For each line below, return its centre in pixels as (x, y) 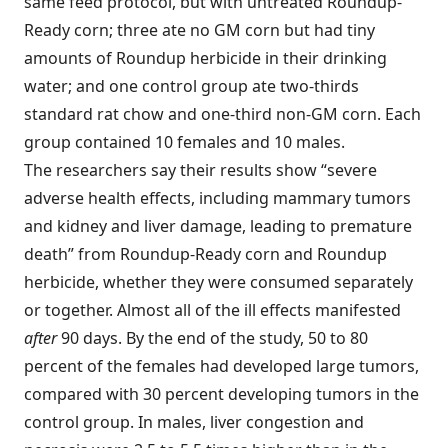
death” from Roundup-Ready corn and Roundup (205, 254)
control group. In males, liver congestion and (194, 422)
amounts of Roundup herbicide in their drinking (205, 58)
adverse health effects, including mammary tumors (217, 198)
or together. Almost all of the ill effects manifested (212, 310)
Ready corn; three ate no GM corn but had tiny (199, 30)
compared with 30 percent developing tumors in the (221, 394)
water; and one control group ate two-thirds (191, 86)
